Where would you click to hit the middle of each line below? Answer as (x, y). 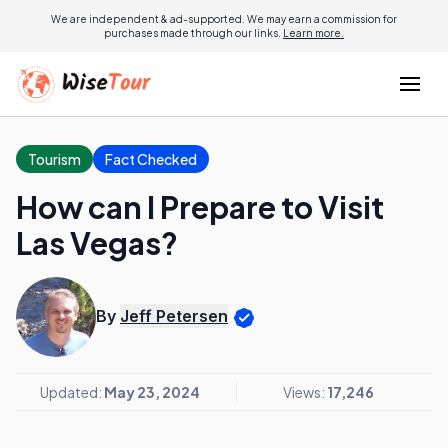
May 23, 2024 (152, 392)
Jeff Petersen (174, 316)
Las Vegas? (97, 243)
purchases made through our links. (193, 33)
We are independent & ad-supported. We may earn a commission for (224, 19)
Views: (305, 392)
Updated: (72, 392)
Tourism (54, 159)
